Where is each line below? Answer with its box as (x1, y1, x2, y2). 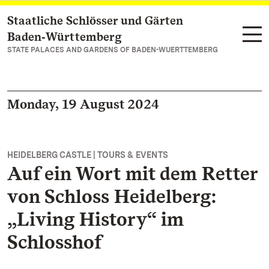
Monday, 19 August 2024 (7, 96, 159, 112)
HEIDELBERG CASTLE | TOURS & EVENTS (7, 150, 168, 160)
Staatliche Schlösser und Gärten (7, 13, 183, 28)
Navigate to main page (22, 16, 124, 27)
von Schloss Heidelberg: (7, 184, 216, 208)
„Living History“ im (7, 207, 184, 231)
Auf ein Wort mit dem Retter (7, 162, 258, 185)
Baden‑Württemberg (7, 29, 122, 44)
